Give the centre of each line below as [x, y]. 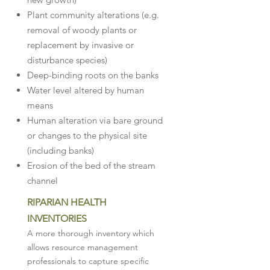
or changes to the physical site [87, 135]
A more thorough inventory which [91, 233]
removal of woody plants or [82, 30]
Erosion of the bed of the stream [91, 165]
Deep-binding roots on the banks [93, 75]
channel [42, 181]
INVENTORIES [57, 218]
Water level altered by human [86, 90]
